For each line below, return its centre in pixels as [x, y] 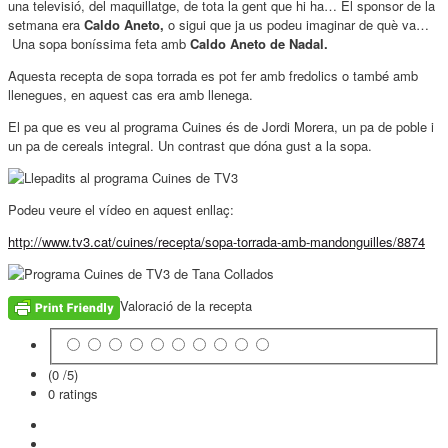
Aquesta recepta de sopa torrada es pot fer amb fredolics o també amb [213, 76]
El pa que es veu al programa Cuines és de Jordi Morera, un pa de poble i [221, 127]
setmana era [46, 25]
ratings [78, 393]
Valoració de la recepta [186, 306]
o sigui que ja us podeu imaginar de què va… [296, 25]
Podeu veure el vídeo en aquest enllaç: [121, 210]
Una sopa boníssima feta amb [99, 44]
